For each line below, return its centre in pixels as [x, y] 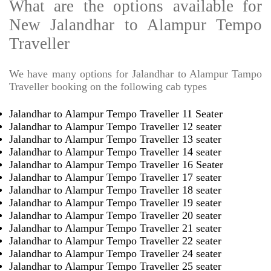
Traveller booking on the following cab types [108, 87]
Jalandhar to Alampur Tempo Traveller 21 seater [115, 228]
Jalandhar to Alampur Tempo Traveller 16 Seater [116, 165]
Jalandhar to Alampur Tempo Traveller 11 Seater [116, 114]
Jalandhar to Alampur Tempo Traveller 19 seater [115, 203]
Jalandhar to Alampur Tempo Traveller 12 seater [115, 127]
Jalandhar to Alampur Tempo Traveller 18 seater [115, 190]
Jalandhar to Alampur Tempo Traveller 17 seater [115, 178]
